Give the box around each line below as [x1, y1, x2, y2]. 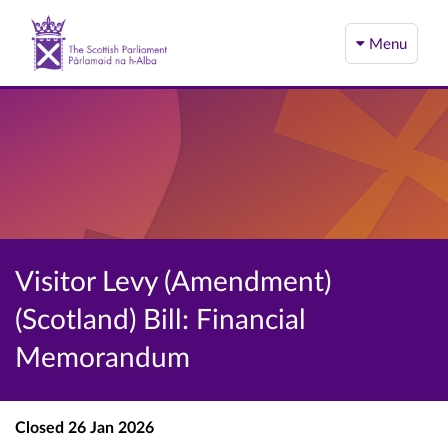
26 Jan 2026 [64, 417, 154, 436]
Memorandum [15, 339, 190, 373]
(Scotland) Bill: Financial [15, 301, 306, 335]
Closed [15, 417, 64, 436]
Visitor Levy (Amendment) [15, 263, 331, 297]
